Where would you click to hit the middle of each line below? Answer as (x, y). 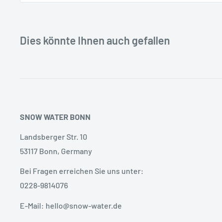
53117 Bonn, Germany (56, 151)
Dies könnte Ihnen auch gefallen (95, 40)
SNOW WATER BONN (55, 117)
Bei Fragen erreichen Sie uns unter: (82, 171)
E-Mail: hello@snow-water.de (71, 205)
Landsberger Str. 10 (54, 137)
